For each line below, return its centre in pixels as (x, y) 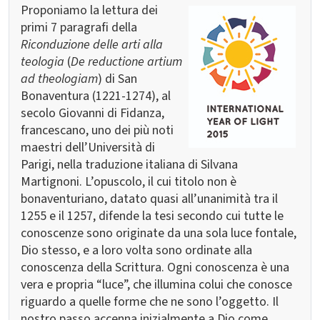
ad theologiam (59, 79)
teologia (42, 62)
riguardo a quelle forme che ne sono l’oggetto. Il (150, 302)
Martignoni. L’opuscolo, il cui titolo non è (129, 182)
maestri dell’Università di (88, 147)
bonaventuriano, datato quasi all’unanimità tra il (149, 199)
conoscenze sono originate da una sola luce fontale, (159, 233)
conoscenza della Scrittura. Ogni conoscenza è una (155, 267)
